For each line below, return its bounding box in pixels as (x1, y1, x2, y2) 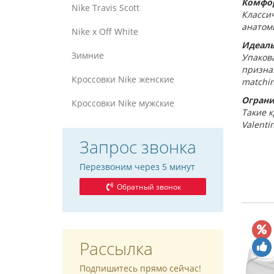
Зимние (72, 50, 104, 61)
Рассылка (80, 237, 153, 260)
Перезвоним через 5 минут (80, 161, 195, 172)
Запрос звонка (80, 135, 196, 158)
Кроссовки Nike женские (72, 73, 174, 85)
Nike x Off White (72, 26, 138, 37)
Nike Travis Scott (72, 2, 139, 13)
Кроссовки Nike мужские (72, 97, 174, 109)
